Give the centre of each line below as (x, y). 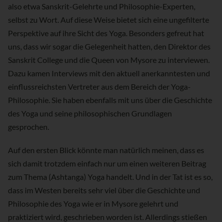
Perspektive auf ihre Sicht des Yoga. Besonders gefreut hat (106, 33)
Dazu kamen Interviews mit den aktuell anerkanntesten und (109, 73)
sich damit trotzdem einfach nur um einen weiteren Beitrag (107, 164)
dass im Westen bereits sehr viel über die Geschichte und (104, 190)
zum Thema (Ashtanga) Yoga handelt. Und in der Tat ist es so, (110, 177)
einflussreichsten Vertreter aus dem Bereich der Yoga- (99, 87)
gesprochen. (28, 127)
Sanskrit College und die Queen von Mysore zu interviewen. (109, 60)
